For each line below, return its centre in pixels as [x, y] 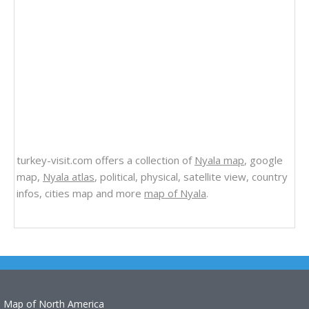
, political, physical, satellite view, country [191, 177]
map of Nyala [175, 193]
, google [263, 160]
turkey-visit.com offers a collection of [106, 160]
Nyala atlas [69, 177]
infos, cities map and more [80, 193]
